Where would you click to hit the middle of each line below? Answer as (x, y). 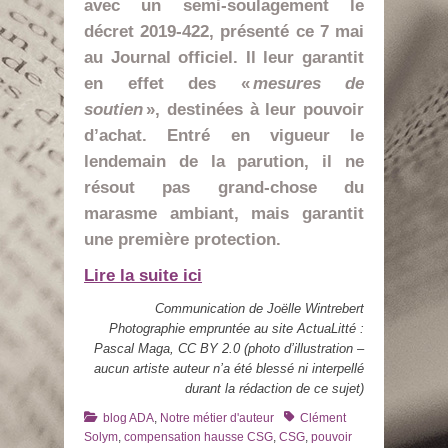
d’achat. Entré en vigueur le (224, 135)
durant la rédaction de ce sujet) (274, 388)
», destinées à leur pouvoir (255, 109)
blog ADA (128, 418)
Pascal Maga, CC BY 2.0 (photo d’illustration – (229, 348)
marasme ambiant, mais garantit (224, 213)
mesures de (308, 83)
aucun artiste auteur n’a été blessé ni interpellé (229, 368)
